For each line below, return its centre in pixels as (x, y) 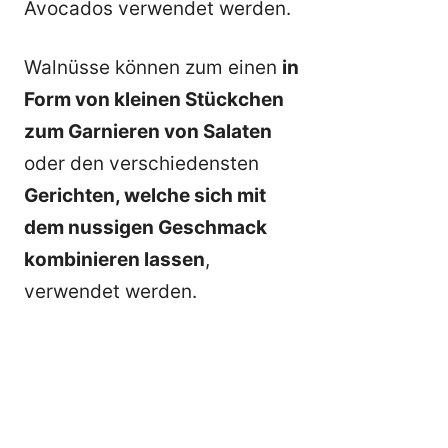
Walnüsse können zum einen (153, 67)
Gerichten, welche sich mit (145, 195)
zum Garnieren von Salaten (148, 131)
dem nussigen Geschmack (145, 227)
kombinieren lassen (114, 259)
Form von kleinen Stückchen (154, 99)
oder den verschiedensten (141, 163)
